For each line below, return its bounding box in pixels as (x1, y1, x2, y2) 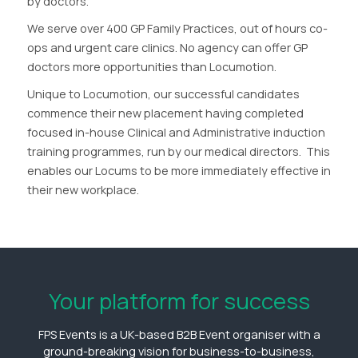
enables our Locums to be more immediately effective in (26, 163, 331, 179)
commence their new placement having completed (26, 105, 304, 121)
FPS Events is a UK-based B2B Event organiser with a (38, 327, 320, 343)
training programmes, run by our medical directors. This (26, 144, 330, 160)
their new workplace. (26, 182, 139, 198)
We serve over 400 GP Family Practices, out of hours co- (26, 21, 328, 37)
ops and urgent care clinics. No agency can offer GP (26, 40, 308, 56)
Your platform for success (48, 286, 310, 316)
